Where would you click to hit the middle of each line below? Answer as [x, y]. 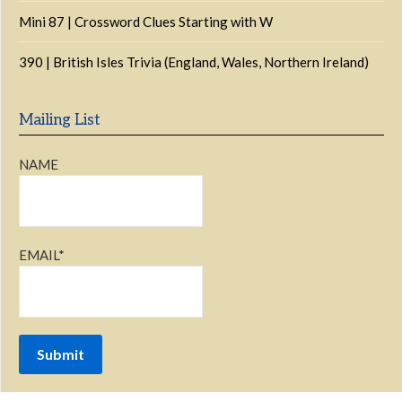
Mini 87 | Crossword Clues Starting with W [146, 22]
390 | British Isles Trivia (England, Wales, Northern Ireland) [194, 62]
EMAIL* [42, 255]
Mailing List [60, 120]
